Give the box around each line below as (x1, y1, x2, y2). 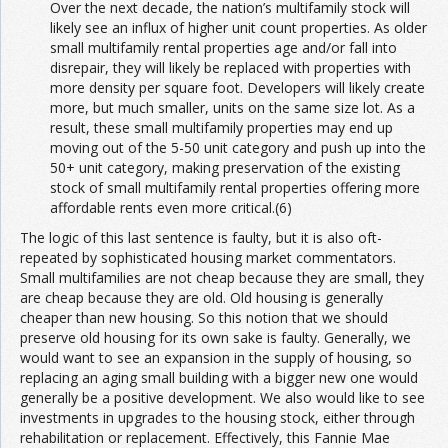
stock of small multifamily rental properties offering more (50, 177, 420, 197)
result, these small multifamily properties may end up (50, 117, 393, 137)
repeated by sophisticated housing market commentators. (20, 247, 396, 267)
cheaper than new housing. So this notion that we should (20, 307, 388, 327)
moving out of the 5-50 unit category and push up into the (50, 137, 426, 157)
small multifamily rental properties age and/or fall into (50, 37, 397, 57)
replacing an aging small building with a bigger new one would (20, 367, 418, 387)
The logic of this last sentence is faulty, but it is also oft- (20, 227, 382, 247)
